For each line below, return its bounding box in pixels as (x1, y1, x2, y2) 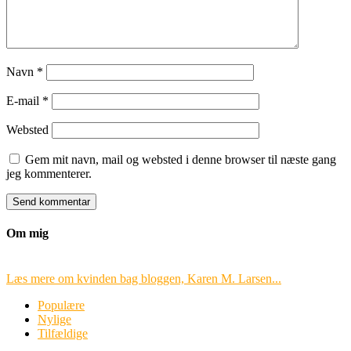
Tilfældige (38, 326, 88, 340)
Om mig (6, 226, 49, 241)
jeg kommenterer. (6, 167, 92, 181)
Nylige (38, 312, 71, 326)
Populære (38, 298, 85, 312)
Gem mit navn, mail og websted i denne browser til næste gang (25, 153, 336, 167)
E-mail (6, 94, 42, 108)
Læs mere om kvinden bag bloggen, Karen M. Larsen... (6, 271, 281, 285)
